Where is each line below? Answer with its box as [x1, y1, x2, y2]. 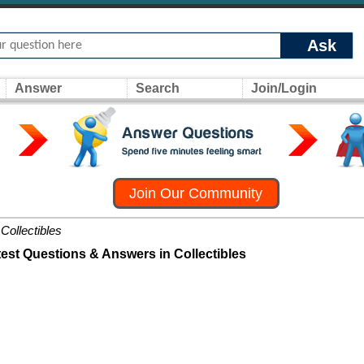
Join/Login [251, 81, 317, 95]
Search [136, 81, 180, 95]
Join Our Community [129, 185, 263, 201]
